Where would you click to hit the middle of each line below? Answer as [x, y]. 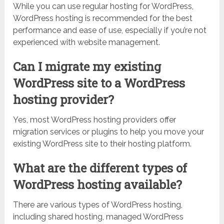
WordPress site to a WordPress [99, 83]
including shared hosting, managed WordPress [98, 217]
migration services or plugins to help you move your [109, 132]
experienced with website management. [87, 42]
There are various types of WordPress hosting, [98, 205]
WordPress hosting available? [98, 185]
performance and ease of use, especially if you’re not [110, 30]
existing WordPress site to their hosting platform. [102, 144]
